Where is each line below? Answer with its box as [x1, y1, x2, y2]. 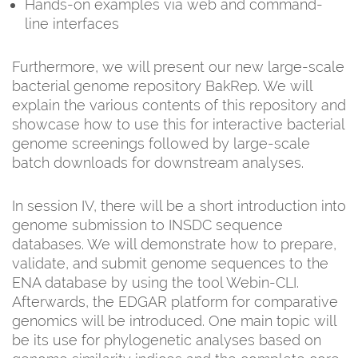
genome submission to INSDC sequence [12, 216, 283, 233]
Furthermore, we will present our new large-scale [12, 58, 344, 75]
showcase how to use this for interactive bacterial [12, 115, 344, 133]
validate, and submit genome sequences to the [12, 254, 328, 272]
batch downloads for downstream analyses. [12, 153, 304, 171]
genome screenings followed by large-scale [12, 134, 310, 152]
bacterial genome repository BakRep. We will [12, 77, 312, 94]
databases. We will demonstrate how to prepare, [12, 235, 336, 253]
